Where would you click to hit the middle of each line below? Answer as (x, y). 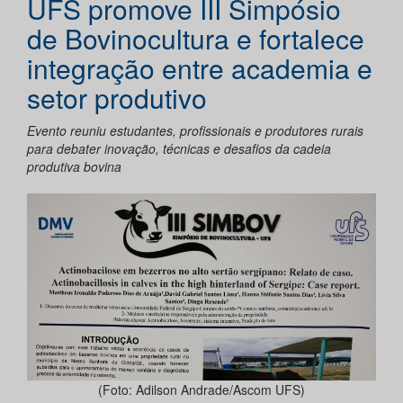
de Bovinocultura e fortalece (196, 39)
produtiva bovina (74, 167)
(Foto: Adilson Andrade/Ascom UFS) (201, 389)
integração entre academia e (200, 68)
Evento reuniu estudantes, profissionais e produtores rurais (195, 131)
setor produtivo (117, 98)
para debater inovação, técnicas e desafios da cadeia (179, 149)
